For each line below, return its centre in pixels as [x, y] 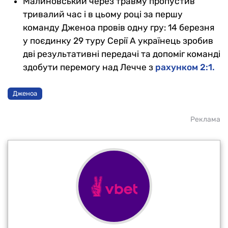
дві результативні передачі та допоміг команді [122, 54]
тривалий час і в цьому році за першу [103, 14]
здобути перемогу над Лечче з [89, 67]
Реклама [205, 119]
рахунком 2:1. [185, 67]
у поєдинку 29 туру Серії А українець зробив [118, 40]
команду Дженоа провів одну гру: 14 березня [119, 27]
